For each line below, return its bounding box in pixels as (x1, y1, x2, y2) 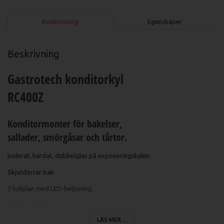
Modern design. (7, 201, 53, 208)
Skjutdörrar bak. (7, 168, 55, 175)
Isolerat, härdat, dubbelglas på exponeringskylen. (7, 151, 151, 159)
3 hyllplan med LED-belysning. (7, 184, 93, 192)
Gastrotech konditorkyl (7, 69, 123, 88)
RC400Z (7, 87, 43, 106)
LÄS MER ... (97, 216, 127, 223)
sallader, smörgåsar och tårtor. (7, 130, 127, 144)
